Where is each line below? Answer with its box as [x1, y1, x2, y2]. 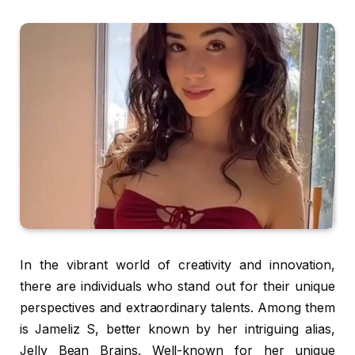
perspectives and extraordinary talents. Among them [20, 300, 335, 316]
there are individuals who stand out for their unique [20, 279, 335, 295]
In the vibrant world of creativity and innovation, [20, 258, 335, 273]
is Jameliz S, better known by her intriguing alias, [20, 322, 335, 338]
